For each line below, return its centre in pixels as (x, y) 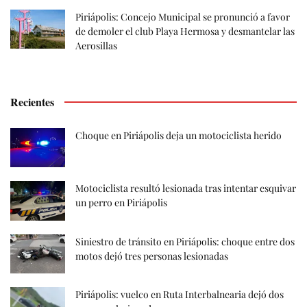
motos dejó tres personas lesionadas (152, 256)
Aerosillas (96, 46)
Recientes (32, 102)
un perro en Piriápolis (121, 203)
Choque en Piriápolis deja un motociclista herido (179, 136)
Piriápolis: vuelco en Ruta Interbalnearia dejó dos (180, 294)
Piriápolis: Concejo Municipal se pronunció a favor (183, 17)
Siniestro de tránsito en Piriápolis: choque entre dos (185, 241)
